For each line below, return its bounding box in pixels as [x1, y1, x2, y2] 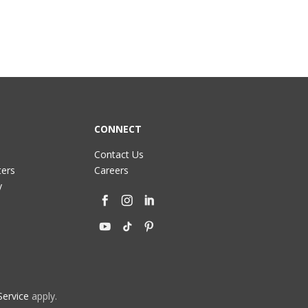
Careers [94, 164, 129, 177]
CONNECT [94, 122, 142, 135]
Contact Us [94, 148, 144, 161]
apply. [29, 289, 57, 302]
